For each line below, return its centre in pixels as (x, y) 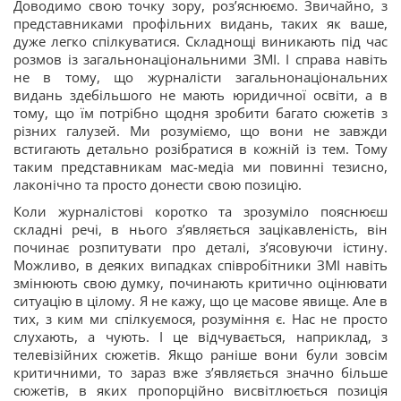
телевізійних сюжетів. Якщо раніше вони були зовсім (200, 355)
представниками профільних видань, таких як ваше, (200, 24)
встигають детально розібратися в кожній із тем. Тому (200, 149)
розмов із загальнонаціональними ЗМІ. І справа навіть (200, 60)
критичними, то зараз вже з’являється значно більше (200, 373)
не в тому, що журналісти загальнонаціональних (200, 77)
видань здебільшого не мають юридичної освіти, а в (200, 95)
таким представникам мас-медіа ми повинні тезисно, (200, 167)
